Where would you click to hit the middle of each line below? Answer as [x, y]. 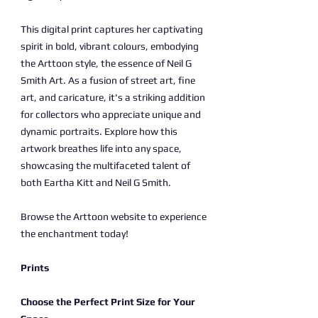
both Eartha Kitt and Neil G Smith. [96, 182]
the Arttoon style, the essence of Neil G [106, 63]
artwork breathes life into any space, [101, 148]
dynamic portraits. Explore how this [99, 131]
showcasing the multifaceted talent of [105, 165]
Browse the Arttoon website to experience [114, 216]
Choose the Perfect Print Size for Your [108, 302]
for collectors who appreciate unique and [111, 114]
